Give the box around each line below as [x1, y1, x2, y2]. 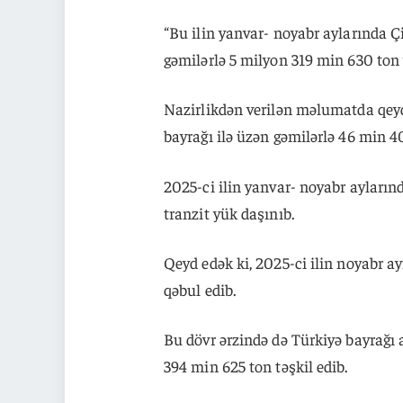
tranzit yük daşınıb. [163, 201, 294, 223]
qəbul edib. [163, 278, 236, 300]
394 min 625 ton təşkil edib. [163, 355, 348, 377]
